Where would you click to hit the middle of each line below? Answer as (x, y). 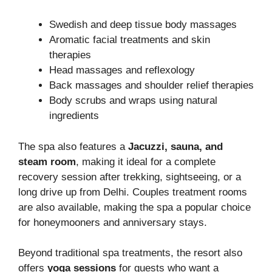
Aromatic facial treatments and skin (130, 40)
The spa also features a (73, 146)
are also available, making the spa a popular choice (134, 207)
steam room (47, 161)
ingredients (74, 116)
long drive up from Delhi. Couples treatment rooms (133, 192)
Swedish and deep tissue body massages (143, 25)
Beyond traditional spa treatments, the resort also (130, 253)
